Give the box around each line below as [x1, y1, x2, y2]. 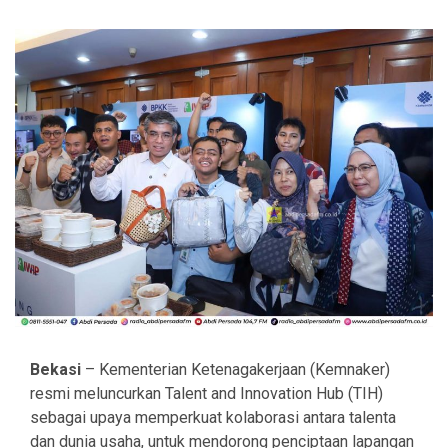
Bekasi [30, 359, 81, 379]
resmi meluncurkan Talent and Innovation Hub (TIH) [30, 383, 383, 403]
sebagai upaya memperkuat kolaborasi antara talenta [30, 407, 396, 427]
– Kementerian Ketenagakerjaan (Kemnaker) [81, 359, 390, 379]
